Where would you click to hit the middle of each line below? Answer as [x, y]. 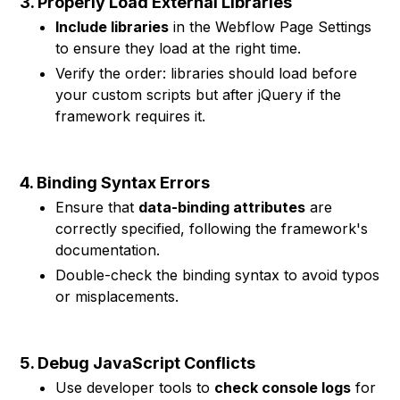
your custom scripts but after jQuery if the [199, 95]
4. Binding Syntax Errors [115, 183]
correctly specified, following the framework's [212, 229]
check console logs [283, 387]
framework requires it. [131, 116]
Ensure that [97, 207]
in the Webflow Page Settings [271, 27]
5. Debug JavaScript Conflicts [138, 363]
